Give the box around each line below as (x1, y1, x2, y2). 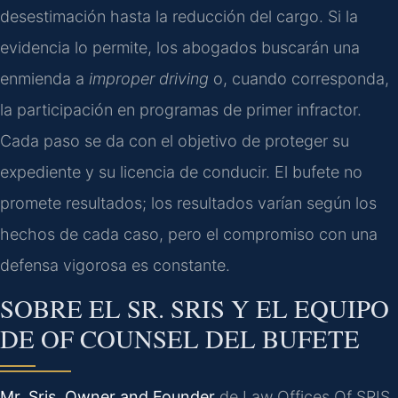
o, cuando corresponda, (209, 68, 389, 88)
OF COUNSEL (41, 321, 199, 355)
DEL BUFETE (199, 321, 360, 355)
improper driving (89, 68, 209, 88)
